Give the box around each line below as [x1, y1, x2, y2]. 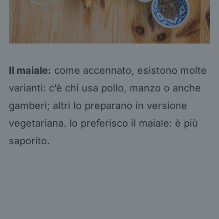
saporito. [8, 134, 50, 147]
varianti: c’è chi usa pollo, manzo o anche [8, 82, 201, 94]
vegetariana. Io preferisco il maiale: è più [8, 117, 198, 129]
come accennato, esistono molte [51, 64, 207, 76]
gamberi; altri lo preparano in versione [8, 99, 187, 111]
